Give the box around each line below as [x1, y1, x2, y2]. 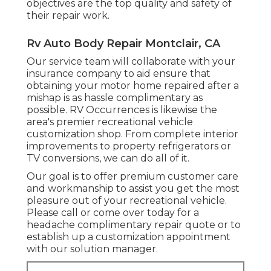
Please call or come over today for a [27, 206, 199, 218]
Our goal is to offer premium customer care [27, 170, 238, 182]
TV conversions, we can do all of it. [27, 152, 189, 164]
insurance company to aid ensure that [27, 67, 211, 79]
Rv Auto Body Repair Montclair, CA [27, 36, 220, 50]
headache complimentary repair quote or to [27, 218, 241, 230]
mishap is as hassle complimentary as [27, 91, 203, 103]
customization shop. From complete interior [27, 128, 238, 140]
